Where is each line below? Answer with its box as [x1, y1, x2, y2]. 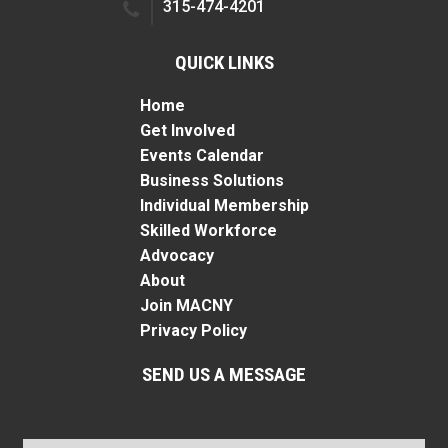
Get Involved [139, 120, 235, 140]
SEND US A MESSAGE [142, 362, 306, 386]
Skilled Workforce [139, 220, 277, 240]
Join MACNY [139, 295, 233, 315]
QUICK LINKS [174, 50, 274, 74]
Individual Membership [139, 195, 309, 215]
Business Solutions [139, 170, 284, 190]
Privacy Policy [139, 320, 247, 340]
